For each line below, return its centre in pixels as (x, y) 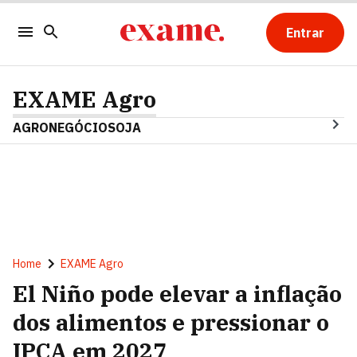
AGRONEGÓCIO (60, 127)
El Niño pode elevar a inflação (177, 294)
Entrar (305, 33)
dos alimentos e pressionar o (171, 322)
